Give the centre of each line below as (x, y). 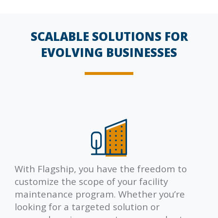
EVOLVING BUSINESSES (109, 52)
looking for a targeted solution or (87, 206)
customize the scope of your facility (91, 181)
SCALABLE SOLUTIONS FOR (109, 36)
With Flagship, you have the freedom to (101, 168)
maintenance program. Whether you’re (100, 194)
